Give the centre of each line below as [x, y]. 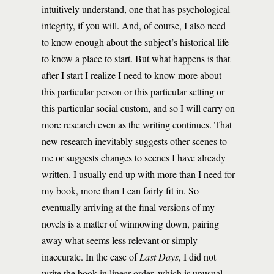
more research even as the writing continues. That [137, 124]
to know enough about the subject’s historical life [135, 42]
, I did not [197, 257]
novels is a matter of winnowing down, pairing [130, 224]
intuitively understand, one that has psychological [136, 9]
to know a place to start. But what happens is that [136, 58]
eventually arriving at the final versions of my [128, 207]
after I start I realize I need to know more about [131, 75]
